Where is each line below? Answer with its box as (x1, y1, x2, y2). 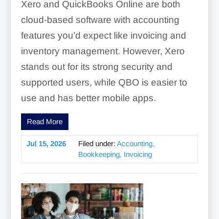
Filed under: (78, 139, 117, 148)
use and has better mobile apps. (21, 92, 156, 103)
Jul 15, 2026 (26, 139, 66, 148)
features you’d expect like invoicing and (21, 30, 186, 41)
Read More (26, 117, 63, 126)
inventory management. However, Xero (21, 45, 185, 56)
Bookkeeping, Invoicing (78, 150, 152, 158)
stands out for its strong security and (21, 61, 173, 72)
